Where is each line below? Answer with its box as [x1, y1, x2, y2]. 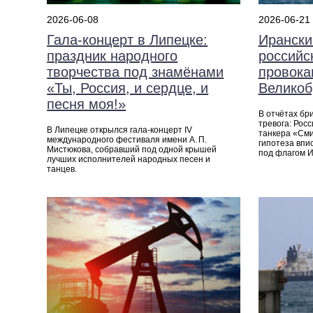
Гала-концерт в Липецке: [47, 32, 208, 48]
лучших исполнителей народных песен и [47, 154, 211, 165]
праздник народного [47, 48, 178, 64]
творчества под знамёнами [47, 64, 224, 80]
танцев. [47, 164, 78, 175]
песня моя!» [47, 96, 126, 112]
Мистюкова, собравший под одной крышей [47, 145, 217, 155]
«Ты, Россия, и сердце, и [47, 80, 209, 96]
